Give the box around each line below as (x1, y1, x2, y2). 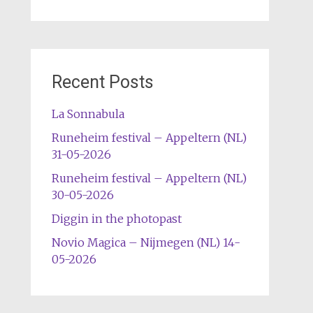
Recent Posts (51, 72, 154, 92)
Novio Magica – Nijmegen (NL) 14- (51, 235, 240, 249)
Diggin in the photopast (51, 212, 182, 226)
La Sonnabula (51, 107, 124, 121)
